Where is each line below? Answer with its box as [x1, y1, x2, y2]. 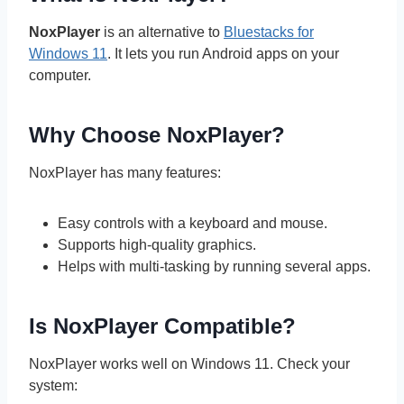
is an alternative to [100, 24, 224, 41]
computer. [29, 68, 91, 84]
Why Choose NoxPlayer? [29, 123, 285, 148]
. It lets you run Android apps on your [107, 46, 339, 62]
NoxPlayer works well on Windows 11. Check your [29, 356, 350, 372]
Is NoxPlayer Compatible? [29, 314, 296, 339]
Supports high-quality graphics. [58, 237, 256, 253]
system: [29, 378, 78, 394]
